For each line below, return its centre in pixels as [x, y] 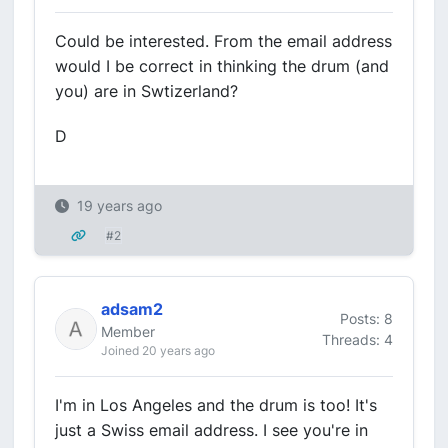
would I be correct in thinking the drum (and [222, 66]
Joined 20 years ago [158, 350]
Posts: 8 [366, 318]
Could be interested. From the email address [223, 41]
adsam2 [132, 309]
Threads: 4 [357, 339]
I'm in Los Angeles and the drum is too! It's [216, 405]
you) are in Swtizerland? [146, 91]
